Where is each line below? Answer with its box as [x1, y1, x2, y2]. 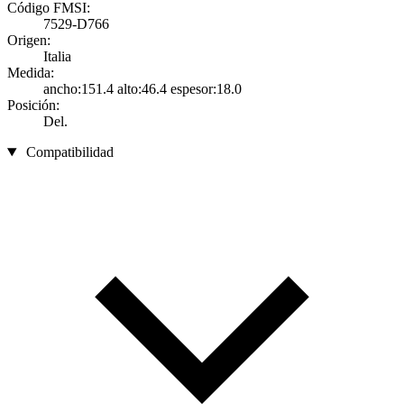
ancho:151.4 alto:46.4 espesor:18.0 [43, 81, 242, 97]
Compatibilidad [25, 144, 114, 161]
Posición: [7, 97, 60, 114]
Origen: [7, 32, 50, 49]
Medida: [7, 65, 54, 81]
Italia [43, 49, 71, 65]
